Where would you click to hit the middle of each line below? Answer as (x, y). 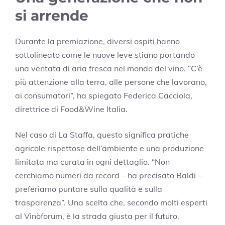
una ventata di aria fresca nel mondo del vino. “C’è (109, 68)
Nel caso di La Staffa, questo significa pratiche (102, 134)
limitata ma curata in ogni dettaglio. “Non (92, 161)
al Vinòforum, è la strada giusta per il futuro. (97, 216)
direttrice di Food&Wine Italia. (71, 109)
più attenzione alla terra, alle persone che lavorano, (111, 82)
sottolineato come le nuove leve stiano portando (105, 54)
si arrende (52, 15)
